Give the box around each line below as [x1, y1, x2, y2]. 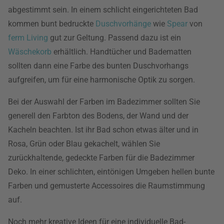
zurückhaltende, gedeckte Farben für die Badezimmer [8, 153, 194, 162]
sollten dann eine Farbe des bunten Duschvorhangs [8, 61, 188, 70]
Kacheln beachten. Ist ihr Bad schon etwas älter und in [8, 125, 198, 134]
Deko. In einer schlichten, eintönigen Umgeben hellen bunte [8, 167, 214, 176]
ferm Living [8, 33, 48, 42]
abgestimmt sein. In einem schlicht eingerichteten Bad [8, 5, 198, 14]
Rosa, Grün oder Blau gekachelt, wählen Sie [8, 139, 160, 148]
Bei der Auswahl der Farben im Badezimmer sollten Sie [8, 97, 200, 106]
